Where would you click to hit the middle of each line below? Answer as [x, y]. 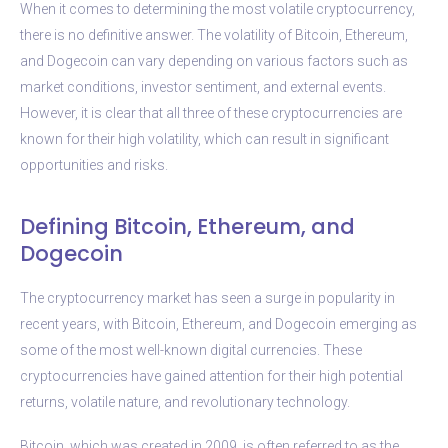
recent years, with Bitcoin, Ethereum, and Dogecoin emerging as [218, 323]
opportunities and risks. [94, 164]
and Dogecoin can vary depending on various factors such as [214, 60]
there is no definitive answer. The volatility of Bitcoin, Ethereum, [214, 34]
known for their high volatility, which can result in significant [204, 138]
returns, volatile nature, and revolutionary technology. [185, 401]
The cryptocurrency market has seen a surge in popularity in [207, 297]
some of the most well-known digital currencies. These [191, 349]
